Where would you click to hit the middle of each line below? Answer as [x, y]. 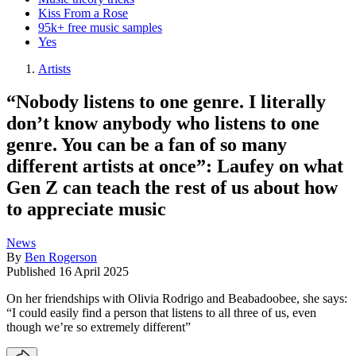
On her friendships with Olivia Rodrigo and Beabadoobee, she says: [177, 299]
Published [33, 272]
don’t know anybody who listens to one [163, 124]
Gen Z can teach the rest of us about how [172, 188]
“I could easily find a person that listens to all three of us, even [161, 313]
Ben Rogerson [61, 257]
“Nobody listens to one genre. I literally [166, 102]
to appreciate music [86, 209]
